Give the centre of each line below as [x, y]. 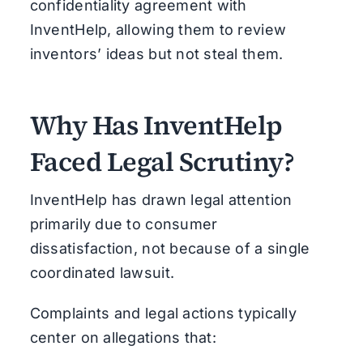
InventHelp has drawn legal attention [161, 199]
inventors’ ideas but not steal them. [156, 53]
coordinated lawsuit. [102, 272]
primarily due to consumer [124, 224]
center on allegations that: [123, 337]
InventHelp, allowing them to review [158, 29]
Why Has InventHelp [156, 125]
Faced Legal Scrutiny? [162, 161]
